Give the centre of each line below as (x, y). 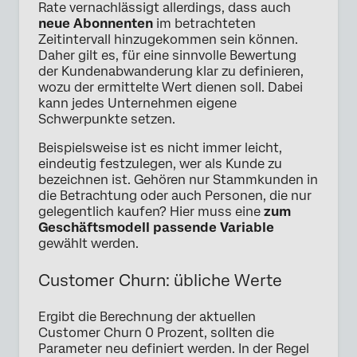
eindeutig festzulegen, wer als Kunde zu (160, 163)
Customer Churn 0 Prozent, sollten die (156, 332)
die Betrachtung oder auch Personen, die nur (175, 195)
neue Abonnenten (96, 23)
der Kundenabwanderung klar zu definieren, (171, 71)
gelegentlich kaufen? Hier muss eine (151, 211)
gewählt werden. (88, 243)
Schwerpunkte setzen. (107, 119)
